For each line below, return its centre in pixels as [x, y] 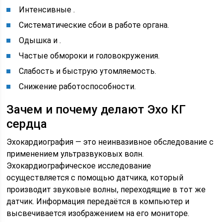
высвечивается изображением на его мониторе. [98, 213]
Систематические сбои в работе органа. [94, 25]
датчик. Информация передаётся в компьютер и [98, 201]
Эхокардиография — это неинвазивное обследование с [110, 142]
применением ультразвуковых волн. [75, 154]
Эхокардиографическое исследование [79, 166]
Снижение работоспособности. [78, 86]
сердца [27, 124]
